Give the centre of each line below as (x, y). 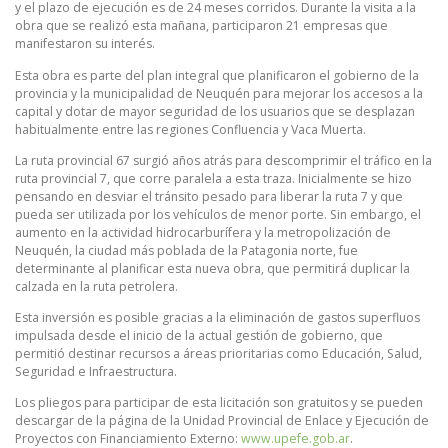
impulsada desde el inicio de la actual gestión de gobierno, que (199, 335)
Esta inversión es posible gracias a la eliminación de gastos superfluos (217, 317)
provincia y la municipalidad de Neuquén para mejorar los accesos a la (219, 93)
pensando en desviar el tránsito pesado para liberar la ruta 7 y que (209, 196)
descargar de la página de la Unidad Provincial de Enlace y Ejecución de (222, 420)
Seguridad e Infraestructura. (96, 371)
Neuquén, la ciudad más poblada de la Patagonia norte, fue (186, 250)
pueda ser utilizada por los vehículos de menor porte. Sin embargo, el (218, 214)
